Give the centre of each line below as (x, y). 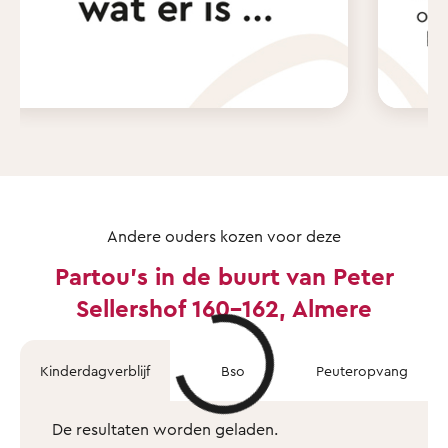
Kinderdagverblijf (95, 370)
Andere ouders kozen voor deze (224, 235)
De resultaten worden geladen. (165, 428)
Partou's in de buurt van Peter (224, 275)
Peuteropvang (362, 370)
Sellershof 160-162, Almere (224, 307)
